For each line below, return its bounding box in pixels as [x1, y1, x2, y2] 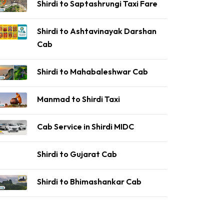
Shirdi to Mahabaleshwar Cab [37, 66, 148, 76]
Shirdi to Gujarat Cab [37, 149, 117, 159]
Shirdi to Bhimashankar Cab [37, 176, 141, 186]
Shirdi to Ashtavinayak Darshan [37, 26, 156, 36]
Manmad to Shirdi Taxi [37, 94, 120, 104]
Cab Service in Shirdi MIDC [37, 121, 134, 131]
